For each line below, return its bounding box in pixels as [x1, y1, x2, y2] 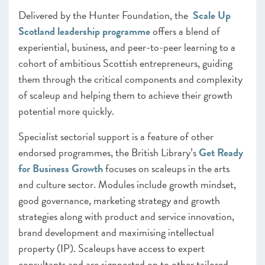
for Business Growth [18, 160, 103, 176]
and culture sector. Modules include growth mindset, [18, 176, 236, 192]
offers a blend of [150, 23, 220, 39]
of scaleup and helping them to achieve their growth [18, 87, 232, 103]
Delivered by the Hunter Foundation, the [18, 7, 193, 23]
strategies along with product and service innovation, [18, 208, 234, 224]
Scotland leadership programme [18, 23, 150, 39]
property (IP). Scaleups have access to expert [18, 240, 205, 256]
